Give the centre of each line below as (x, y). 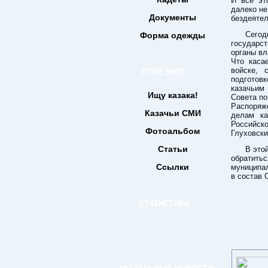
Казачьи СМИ (173, 113)
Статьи (173, 149)
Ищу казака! (173, 95)
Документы (173, 17)
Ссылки (173, 167)
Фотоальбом (173, 131)
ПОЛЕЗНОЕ (164, 72)
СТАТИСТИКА (164, 204)
